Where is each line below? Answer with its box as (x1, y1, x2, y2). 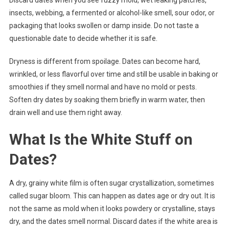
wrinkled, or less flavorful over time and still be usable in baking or (9, 70, 218, 79)
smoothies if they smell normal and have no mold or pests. (9, 83, 197, 91)
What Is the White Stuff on (9, 130, 193, 149)
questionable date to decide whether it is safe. (9, 34, 157, 43)
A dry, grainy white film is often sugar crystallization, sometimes (9, 179, 214, 188)
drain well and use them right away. (9, 108, 122, 117)
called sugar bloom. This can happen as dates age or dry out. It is (9, 192, 215, 200)
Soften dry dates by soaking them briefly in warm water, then (9, 96, 205, 104)
